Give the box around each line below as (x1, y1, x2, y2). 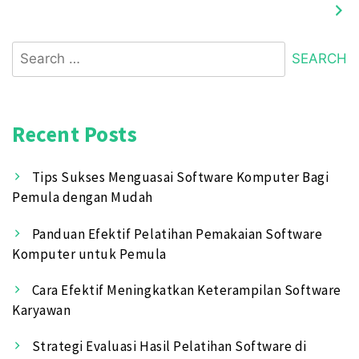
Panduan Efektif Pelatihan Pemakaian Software (31, 224, 323, 243)
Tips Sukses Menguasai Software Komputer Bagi (31, 168, 329, 187)
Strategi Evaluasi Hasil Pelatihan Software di (31, 337, 307, 356)
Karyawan (12, 301, 71, 319)
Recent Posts (12, 119, 138, 147)
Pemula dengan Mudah (12, 188, 153, 207)
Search (11, 41, 54, 59)
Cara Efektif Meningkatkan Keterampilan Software (31, 280, 341, 299)
